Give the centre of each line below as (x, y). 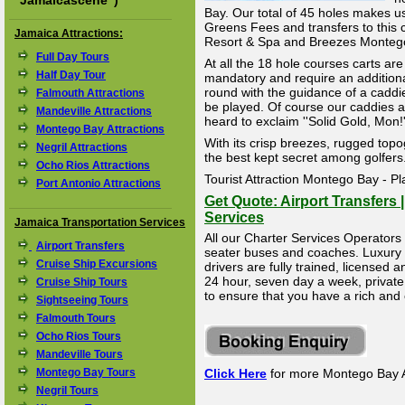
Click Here (235, 373)
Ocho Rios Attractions (93, 165)
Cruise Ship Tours (82, 282)
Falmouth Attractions (90, 93)
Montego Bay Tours (86, 372)
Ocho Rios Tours (79, 336)
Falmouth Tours (76, 318)
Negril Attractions (82, 147)
